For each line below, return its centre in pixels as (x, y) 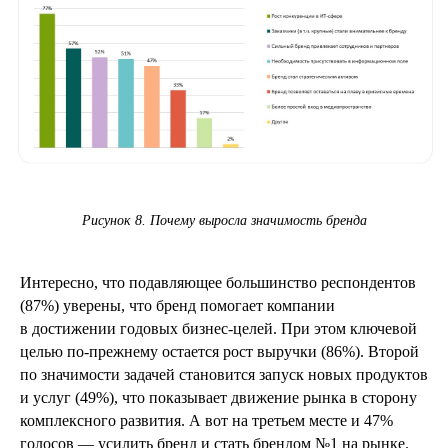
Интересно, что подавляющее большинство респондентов (218, 283)
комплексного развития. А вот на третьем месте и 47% (206, 421)
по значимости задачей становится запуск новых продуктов (224, 375)
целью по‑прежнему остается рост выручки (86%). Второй (219, 352)
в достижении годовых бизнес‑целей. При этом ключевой (218, 329)
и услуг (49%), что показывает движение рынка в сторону (218, 398)
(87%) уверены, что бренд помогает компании (177, 306)
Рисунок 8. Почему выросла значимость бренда (224, 221)
